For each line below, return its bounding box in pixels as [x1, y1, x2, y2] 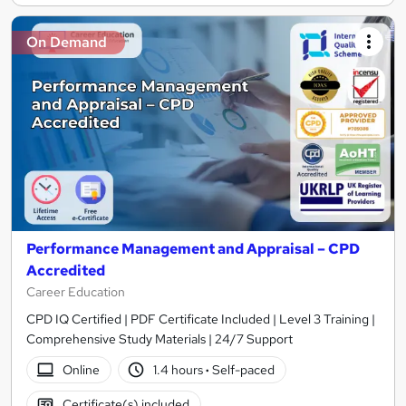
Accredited [26, 261, 105, 280]
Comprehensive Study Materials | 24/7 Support [26, 331, 293, 347]
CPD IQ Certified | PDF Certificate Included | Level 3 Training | [26, 311, 375, 327]
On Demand [26, 32, 107, 52]
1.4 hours [153, 361, 207, 378]
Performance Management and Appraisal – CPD [26, 239, 360, 258]
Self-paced [209, 361, 275, 378]
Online [62, 361, 100, 378]
